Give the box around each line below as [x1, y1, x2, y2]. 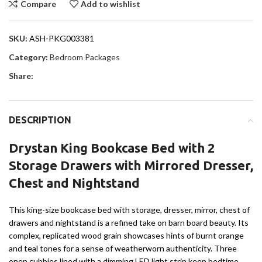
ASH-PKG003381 [29, 33, 94, 44]
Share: [9, 71, 33, 81]
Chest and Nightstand [9, 175, 140, 191]
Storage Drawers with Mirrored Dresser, [9, 158, 253, 173]
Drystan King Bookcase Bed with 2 [9, 140, 215, 156]
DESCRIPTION [9, 115, 71, 126]
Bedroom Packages [50, 52, 120, 63]
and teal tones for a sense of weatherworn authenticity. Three [9, 243, 237, 254]
